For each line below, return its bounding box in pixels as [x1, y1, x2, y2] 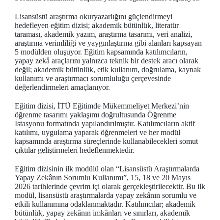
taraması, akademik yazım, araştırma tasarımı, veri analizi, [15, 30, 192, 38]
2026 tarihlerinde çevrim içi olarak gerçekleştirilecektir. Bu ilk [15, 182, 205, 191]
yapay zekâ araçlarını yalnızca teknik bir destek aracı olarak [15, 56, 198, 65]
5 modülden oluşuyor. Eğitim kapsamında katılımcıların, [15, 48, 188, 56]
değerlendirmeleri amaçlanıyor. [15, 83, 110, 91]
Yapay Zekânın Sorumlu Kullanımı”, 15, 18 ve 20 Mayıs [15, 173, 191, 182]
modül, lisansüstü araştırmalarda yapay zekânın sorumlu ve [15, 191, 196, 199]
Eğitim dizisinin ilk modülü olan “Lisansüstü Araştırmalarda [15, 165, 199, 173]
